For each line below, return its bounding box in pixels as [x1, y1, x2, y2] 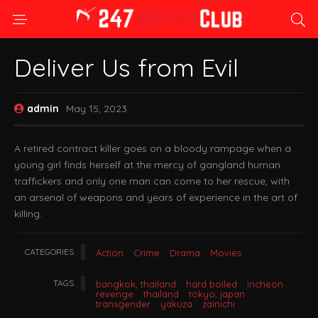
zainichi [202, 298, 235, 309]
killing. [14, 207, 42, 220]
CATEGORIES [25, 246, 74, 257]
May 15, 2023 [66, 102, 127, 115]
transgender [96, 298, 150, 309]
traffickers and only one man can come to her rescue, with [14, 175, 290, 187]
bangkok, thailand [96, 278, 176, 290]
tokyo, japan [189, 288, 245, 300]
